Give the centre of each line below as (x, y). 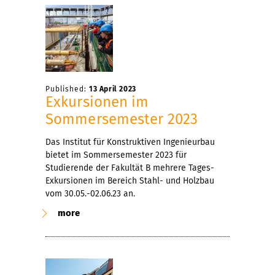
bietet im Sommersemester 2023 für (116, 155)
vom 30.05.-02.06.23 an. (90, 193)
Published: (67, 89)
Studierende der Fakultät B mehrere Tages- (130, 168)
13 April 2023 (113, 89)
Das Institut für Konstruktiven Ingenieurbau (130, 142)
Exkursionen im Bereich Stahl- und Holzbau (130, 180)
